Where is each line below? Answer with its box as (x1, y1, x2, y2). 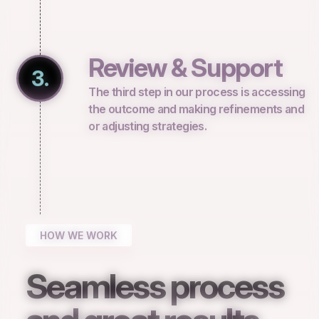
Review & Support (88, 52, 283, 84)
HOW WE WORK (39, 229, 117, 242)
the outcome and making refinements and (88, 102, 305, 117)
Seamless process (25, 265, 284, 308)
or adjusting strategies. (88, 119, 206, 134)
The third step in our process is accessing (88, 85, 305, 100)
